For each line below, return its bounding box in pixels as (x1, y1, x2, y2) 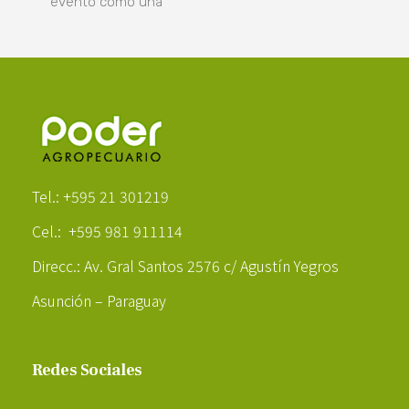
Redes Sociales (32, 360, 142, 382)
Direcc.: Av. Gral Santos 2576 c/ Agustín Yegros (32, 254, 339, 277)
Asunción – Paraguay (32, 288, 166, 311)
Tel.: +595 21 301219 (32, 184, 169, 207)
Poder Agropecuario (45, 161, 68, 186)
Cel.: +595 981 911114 (32, 219, 186, 242)
